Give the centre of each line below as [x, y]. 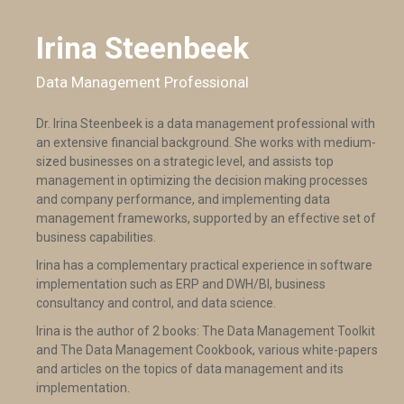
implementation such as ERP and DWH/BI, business [181, 284]
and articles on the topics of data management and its [190, 369]
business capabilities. [96, 237]
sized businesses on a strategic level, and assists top [185, 161]
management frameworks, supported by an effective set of [206, 218]
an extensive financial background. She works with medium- [206, 142]
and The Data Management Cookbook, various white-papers [207, 350]
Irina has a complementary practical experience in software [204, 265]
